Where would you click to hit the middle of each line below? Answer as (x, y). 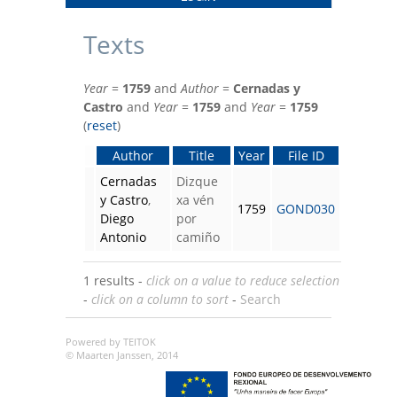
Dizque (197, 182)
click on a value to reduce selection (243, 281)
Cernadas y (267, 89)
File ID (306, 156)
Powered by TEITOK (111, 343)
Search (261, 300)
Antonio (123, 237)
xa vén (195, 200)
